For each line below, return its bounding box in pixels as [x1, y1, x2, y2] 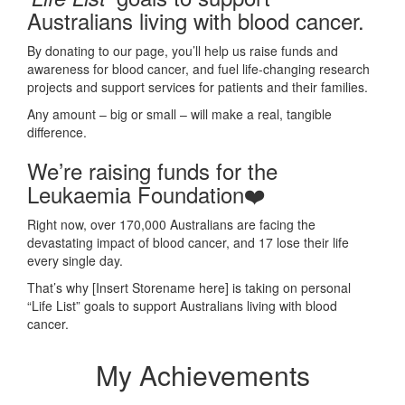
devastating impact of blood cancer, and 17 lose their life [27, 232, 349, 251]
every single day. [27, 250, 127, 269]
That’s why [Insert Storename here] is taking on [27, 278, 297, 297]
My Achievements [95, 354, 310, 394]
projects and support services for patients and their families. [27, 77, 375, 96]
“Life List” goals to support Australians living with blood [27, 296, 337, 315]
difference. [27, 122, 87, 141]
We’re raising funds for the [27, 154, 278, 186]
